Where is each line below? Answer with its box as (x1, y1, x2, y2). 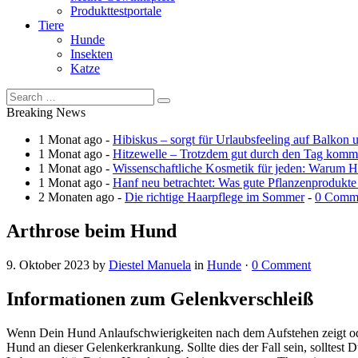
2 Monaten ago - (38, 189, 125, 204)
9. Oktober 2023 (6, 257, 89, 272)
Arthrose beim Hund (6, 220, 177, 241)
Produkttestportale (70, 3, 161, 18)
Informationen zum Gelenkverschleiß (6, 288, 313, 309)
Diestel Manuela (109, 257, 191, 272)
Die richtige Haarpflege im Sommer (125, 189, 304, 204)
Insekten (70, 46, 113, 61)
